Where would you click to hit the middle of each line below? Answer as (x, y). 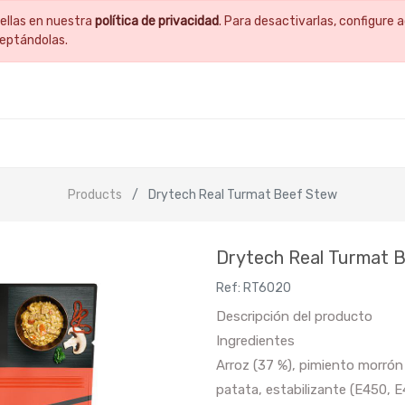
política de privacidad (157, 21)
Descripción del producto (294, 316)
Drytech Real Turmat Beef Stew (243, 194)
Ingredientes (255, 340)
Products (95, 194)
